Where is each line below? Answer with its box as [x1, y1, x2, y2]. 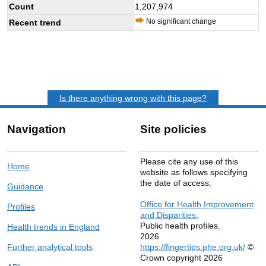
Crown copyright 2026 [140, 252, 223, 262]
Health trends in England [7, 221, 100, 232]
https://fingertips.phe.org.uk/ [140, 242, 245, 252]
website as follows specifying [140, 167, 248, 177]
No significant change [144, 17, 216, 26]
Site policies [140, 122, 207, 135]
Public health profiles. [140, 220, 220, 230]
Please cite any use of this [140, 156, 238, 166]
